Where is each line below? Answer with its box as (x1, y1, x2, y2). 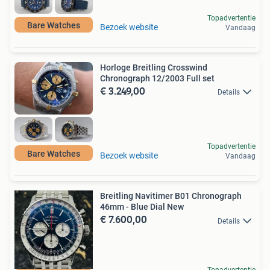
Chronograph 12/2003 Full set (100, 74, 215, 84)
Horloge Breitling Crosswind (100, 63, 207, 73)
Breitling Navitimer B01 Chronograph (100, 191, 242, 201)
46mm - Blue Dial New (100, 202, 184, 212)
